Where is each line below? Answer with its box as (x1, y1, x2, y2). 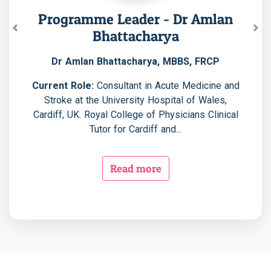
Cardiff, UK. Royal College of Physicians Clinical (33, 108, 238, 120)
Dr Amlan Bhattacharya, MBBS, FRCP (51, 55, 220, 67)
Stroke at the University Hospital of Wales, (44, 94, 227, 106)
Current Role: (31, 79, 94, 91)
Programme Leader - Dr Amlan (38, 10, 233, 28)
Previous (14, 28, 53, 40)
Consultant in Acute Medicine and (93, 79, 240, 91)
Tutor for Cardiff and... (90, 123, 181, 135)
